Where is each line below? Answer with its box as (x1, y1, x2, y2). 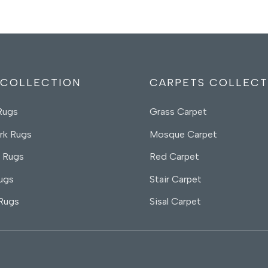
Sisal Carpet (149, 196, 201, 208)
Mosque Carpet (149, 128, 217, 140)
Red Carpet (149, 151, 199, 163)
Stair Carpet (149, 173, 202, 185)
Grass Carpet (149, 106, 207, 118)
